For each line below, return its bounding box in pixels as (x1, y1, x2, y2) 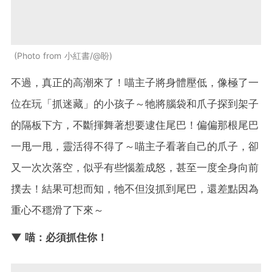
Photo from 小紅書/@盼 (17, 50, 109, 61)
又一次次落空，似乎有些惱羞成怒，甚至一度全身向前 (11, 161, 259, 174)
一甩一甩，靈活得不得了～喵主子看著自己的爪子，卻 (11, 140, 259, 152)
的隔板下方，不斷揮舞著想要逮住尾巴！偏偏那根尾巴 (11, 118, 259, 131)
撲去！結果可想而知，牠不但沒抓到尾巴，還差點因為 (11, 182, 259, 195)
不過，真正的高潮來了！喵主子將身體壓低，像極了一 (11, 76, 259, 89)
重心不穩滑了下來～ (11, 203, 104, 216)
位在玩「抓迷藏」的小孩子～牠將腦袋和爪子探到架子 (11, 97, 259, 110)
